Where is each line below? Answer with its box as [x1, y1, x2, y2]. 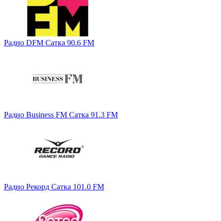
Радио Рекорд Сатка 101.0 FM [4, 182, 104, 191]
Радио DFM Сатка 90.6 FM [4, 38, 94, 47]
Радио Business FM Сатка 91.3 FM [4, 110, 118, 119]
